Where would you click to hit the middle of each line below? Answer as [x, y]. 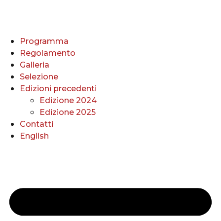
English [34, 136]
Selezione [39, 77]
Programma [44, 41]
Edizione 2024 [68, 100]
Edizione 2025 [68, 112]
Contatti [37, 124]
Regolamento [48, 53]
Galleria [35, 65]
